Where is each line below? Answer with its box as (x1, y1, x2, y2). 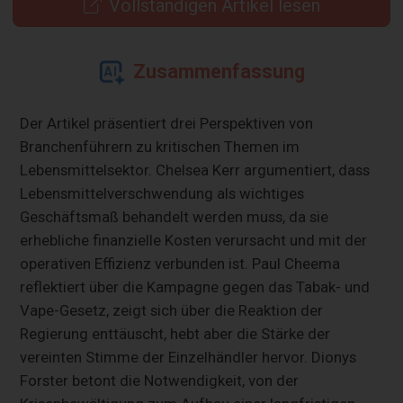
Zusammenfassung (132, 59, 305, 83)
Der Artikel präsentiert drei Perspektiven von (20, 113, 314, 132)
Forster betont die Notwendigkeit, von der (20, 371, 300, 390)
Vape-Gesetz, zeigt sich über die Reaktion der (20, 300, 324, 319)
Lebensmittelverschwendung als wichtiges (20, 184, 305, 202)
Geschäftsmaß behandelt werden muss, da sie (20, 207, 329, 226)
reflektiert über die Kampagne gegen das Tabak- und (20, 277, 371, 296)
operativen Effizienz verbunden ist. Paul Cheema (20, 254, 341, 273)
